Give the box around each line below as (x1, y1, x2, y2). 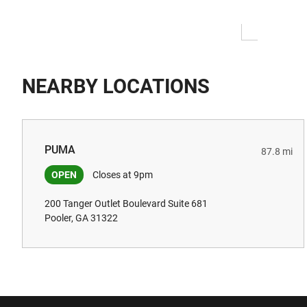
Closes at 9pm (90, 169, 153, 180)
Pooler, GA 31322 (45, 212, 118, 223)
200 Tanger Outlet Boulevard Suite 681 (45, 198, 208, 209)
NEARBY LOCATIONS (22, 75, 210, 98)
